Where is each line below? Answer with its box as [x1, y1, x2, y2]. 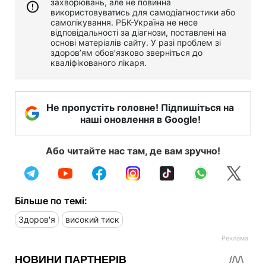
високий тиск [65, 214, 119, 224]
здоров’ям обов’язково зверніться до [50, 47, 202, 58]
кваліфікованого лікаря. [50, 57, 147, 68]
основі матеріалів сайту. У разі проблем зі [50, 37, 221, 47]
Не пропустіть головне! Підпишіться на [46, 101, 234, 113]
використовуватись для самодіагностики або [50, 7, 235, 17]
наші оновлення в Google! [80, 113, 201, 125]
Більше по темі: [15, 194, 87, 207]
